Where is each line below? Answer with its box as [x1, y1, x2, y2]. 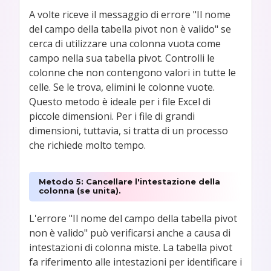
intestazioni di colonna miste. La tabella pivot [29, 241, 232, 255]
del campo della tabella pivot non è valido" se [29, 22, 231, 36]
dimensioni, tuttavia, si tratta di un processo [29, 123, 228, 137]
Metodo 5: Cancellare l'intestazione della [39, 177, 220, 187]
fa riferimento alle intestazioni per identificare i [29, 255, 242, 269]
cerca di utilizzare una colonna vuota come [29, 36, 221, 50]
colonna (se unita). [39, 186, 121, 196]
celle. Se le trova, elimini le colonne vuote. [29, 80, 215, 94]
